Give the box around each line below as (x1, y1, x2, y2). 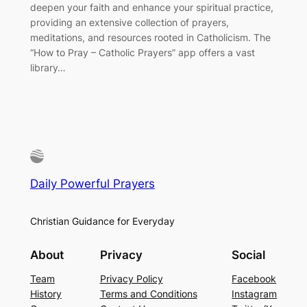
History (29, 288, 62, 300)
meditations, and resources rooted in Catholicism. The (29, 32, 271, 44)
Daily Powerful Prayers (29, 176, 155, 191)
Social (232, 248, 266, 262)
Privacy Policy (99, 273, 163, 285)
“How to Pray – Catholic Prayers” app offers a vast (29, 47, 255, 59)
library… (29, 62, 66, 74)
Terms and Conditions (99, 288, 197, 300)
